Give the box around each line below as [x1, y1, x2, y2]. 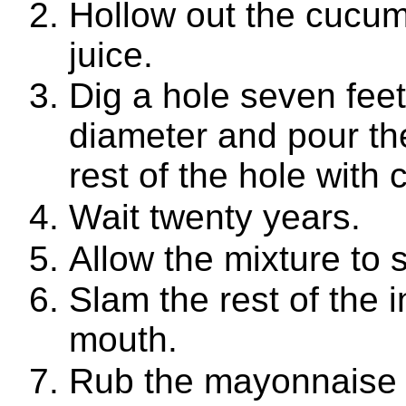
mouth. [69, 320, 179, 360]
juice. [69, 34, 154, 74]
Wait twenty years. [69, 198, 362, 237]
